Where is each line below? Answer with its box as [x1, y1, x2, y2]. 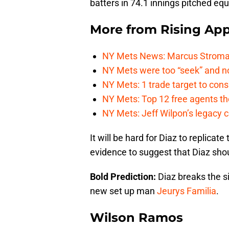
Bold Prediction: [90, 171, 156, 182]
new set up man [90, 186, 157, 197]
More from [90, 22, 161, 37]
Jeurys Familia [157, 186, 216, 197]
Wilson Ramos [90, 210, 183, 225]
